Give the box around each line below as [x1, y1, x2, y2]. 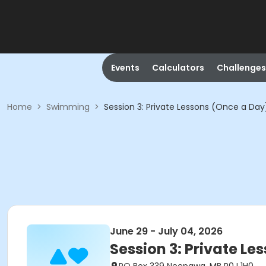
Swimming [46, 101, 90, 113]
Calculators [151, 62, 204, 74]
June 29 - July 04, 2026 [110, 224, 223, 238]
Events [110, 62, 140, 74]
